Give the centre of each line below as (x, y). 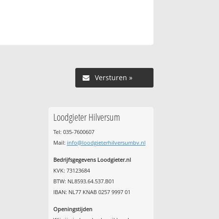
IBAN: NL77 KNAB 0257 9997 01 (92, 192)
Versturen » (113, 77)
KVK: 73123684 (71, 171)
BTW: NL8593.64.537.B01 (84, 181)
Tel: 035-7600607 (74, 131)
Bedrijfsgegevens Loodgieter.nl (92, 160)
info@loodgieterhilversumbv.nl (106, 142)
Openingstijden (73, 209)
